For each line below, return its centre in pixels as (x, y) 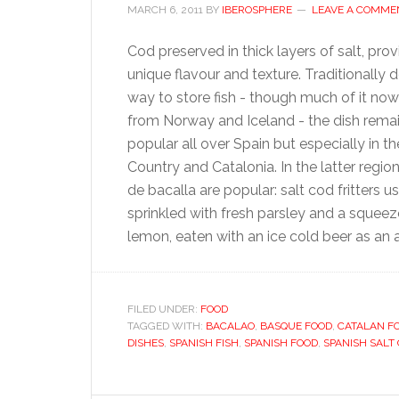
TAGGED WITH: (167, 326)
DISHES (146, 343)
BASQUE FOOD (296, 326)
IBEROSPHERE (257, 10)
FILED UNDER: (164, 309)
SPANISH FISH (204, 343)
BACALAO (230, 326)
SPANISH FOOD (281, 343)
